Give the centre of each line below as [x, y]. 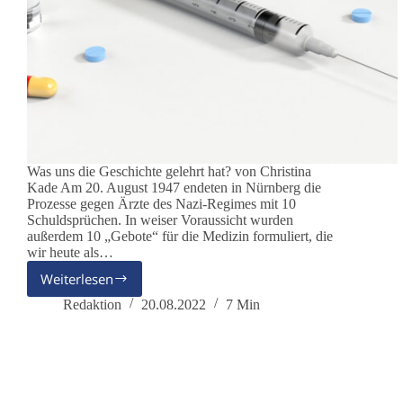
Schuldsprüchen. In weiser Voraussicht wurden [160, 219]
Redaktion [92, 304]
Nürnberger [119, 322]
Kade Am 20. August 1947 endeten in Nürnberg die [174, 187]
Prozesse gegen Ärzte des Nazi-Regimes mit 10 [161, 203]
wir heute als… [70, 252]
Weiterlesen [77, 278]
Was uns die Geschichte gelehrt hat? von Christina [169, 171]
